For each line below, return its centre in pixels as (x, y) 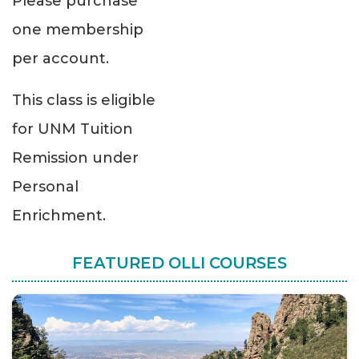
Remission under (75, 158)
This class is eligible (84, 101)
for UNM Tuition (73, 129)
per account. (61, 59)
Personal (45, 187)
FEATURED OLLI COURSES (179, 263)
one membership (78, 30)
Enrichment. (59, 216)
